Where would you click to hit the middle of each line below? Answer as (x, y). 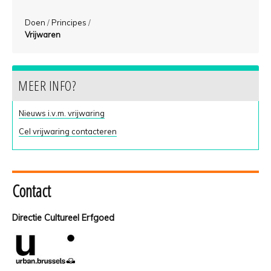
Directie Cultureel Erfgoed (63, 218)
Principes (69, 23)
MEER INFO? (47, 85)
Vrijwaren (43, 35)
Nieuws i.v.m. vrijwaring (62, 113)
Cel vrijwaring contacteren (68, 131)
